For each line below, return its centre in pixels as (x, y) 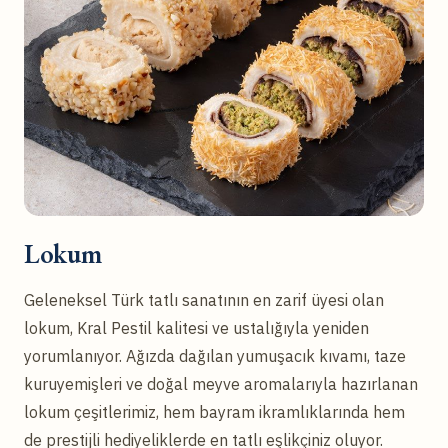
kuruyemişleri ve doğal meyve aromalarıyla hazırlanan (221, 383)
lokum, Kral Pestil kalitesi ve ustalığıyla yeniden (196, 327)
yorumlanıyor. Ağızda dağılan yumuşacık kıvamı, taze (215, 355)
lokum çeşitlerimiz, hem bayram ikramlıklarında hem (214, 411)
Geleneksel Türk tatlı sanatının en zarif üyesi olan (204, 299)
